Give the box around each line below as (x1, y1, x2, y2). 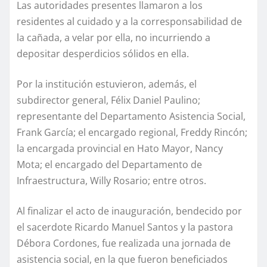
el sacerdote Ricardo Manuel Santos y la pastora (17, 220, 233, 234)
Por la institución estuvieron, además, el (17, 77, 197, 91)
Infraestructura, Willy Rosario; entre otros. (17, 173, 206, 187)
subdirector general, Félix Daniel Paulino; (17, 93, 200, 107)
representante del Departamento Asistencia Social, (17, 109, 246, 123)
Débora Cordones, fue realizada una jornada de (17, 236, 231, 250)
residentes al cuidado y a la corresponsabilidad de (17, 14, 242, 28)
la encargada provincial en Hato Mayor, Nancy (17, 141, 223, 155)
